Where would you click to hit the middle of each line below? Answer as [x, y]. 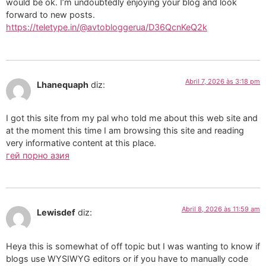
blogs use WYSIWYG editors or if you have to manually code [127, 258]
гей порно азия [38, 155]
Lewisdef [56, 213]
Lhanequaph [63, 84]
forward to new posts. [50, 15]
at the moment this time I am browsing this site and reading [125, 130]
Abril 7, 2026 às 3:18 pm [223, 81]
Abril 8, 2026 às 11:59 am [221, 209]
